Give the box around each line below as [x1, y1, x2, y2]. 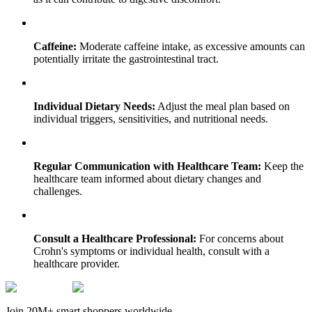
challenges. [33, 185, 82, 198]
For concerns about [196, 233, 283, 245]
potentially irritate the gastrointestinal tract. [33, 53, 219, 65]
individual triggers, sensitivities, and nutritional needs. [33, 113, 268, 125]
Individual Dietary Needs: [33, 100, 155, 113]
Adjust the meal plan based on [155, 100, 290, 113]
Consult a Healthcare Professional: [33, 233, 196, 245]
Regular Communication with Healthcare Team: [33, 160, 261, 173]
